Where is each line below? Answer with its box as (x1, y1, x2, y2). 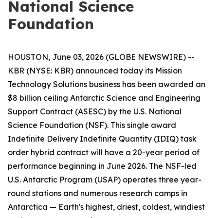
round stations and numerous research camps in (8, 188, 187, 198)
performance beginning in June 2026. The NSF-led (8, 161, 197, 171)
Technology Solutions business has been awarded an (8, 79, 205, 89)
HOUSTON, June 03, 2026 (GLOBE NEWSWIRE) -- (8, 52, 195, 62)
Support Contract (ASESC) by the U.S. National (8, 107, 182, 116)
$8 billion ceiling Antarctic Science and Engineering (8, 93, 200, 103)
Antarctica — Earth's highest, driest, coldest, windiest (8, 202, 205, 212)
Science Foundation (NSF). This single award (8, 120, 176, 130)
